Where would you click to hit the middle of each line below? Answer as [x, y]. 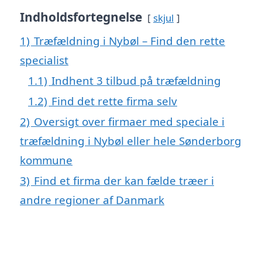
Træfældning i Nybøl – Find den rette [130, 40]
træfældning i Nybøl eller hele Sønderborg [131, 140]
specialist [44, 60]
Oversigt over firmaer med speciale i [129, 121]
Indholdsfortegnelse [81, 17]
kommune [46, 160]
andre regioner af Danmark [92, 199]
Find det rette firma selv [114, 101]
